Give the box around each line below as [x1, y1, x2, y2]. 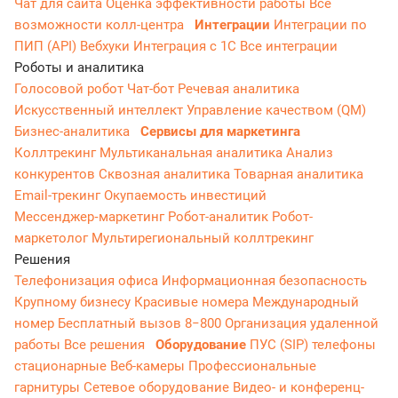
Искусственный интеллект [14, 101, 187, 118]
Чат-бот [127, 80, 178, 97]
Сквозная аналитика [99, 165, 234, 182]
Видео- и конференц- [233, 378, 364, 395]
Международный [252, 293, 359, 310]
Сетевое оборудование [84, 378, 233, 395]
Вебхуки [80, 37, 133, 54]
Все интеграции [240, 37, 338, 54]
